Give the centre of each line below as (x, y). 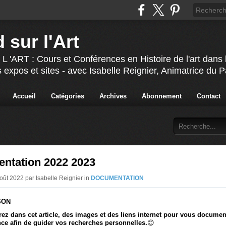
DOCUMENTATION (117, 178)
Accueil (24, 96)
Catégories (67, 96)
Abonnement (161, 96)
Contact (208, 96)
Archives (113, 96)
